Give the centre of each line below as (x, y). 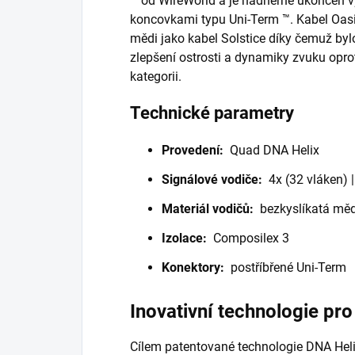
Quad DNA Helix (273, 150)
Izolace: (186, 238)
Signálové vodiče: (214, 179)
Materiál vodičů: (209, 209)
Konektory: (195, 267)
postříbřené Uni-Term (287, 267)
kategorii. (156, 76)
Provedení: (194, 150)
